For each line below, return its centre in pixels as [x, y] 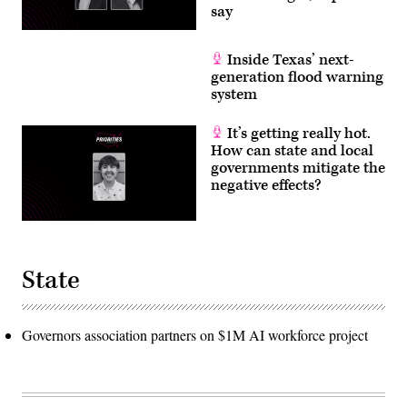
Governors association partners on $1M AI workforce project [195, 335]
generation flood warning [297, 78]
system [234, 95]
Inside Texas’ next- [289, 60]
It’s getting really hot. [297, 134]
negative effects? [266, 186]
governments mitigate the [298, 169]
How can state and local [292, 151]
